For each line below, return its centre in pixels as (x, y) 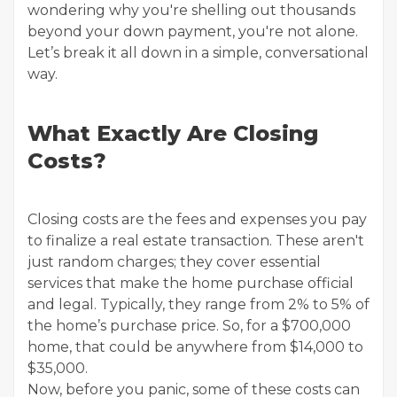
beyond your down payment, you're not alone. (193, 31)
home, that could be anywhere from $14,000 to (195, 347)
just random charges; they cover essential (174, 262)
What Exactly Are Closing (173, 133)
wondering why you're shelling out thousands (191, 10)
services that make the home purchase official (191, 283)
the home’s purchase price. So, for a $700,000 (189, 326)
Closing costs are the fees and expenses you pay (197, 219)
